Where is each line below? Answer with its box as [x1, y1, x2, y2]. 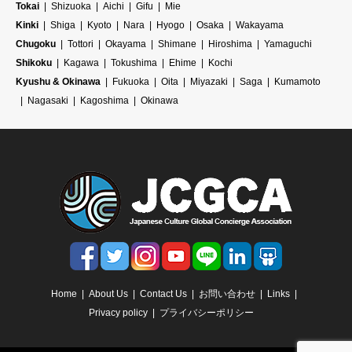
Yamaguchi [264, 38, 312, 50]
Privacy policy [89, 307, 148, 319]
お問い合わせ [198, 288, 255, 300]
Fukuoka [112, 76, 149, 88]
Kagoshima [80, 95, 129, 107]
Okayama [105, 38, 146, 50]
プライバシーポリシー [159, 307, 254, 319]
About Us [88, 288, 128, 300]
